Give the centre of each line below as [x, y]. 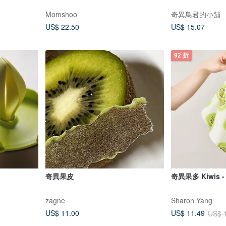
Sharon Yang [192, 200]
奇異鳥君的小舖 [196, 14]
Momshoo [61, 14]
